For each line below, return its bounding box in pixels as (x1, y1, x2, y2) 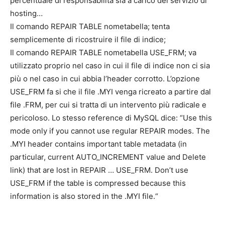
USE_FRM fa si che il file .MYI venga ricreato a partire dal (10, 87, 211, 96)
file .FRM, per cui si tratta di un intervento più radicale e (10, 100, 206, 109)
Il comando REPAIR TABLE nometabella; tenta (10, 22, 170, 31)
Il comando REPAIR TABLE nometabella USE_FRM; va (10, 48, 196, 57)
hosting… (10, 9, 43, 18)
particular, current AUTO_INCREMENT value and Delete (10, 152, 206, 162)
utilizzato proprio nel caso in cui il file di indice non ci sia (10, 61, 210, 70)
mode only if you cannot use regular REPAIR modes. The (10, 126, 210, 136)
